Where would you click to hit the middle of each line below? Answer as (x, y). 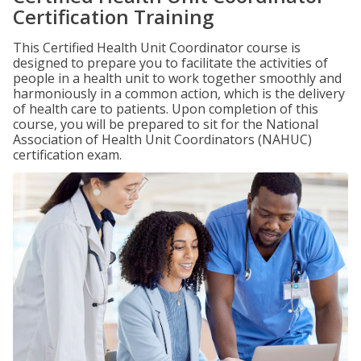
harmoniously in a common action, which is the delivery (179, 93)
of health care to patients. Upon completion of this (166, 109)
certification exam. (67, 155)
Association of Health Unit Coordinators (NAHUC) (162, 139)
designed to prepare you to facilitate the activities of (170, 63)
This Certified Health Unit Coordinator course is (157, 48)
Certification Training (113, 17)
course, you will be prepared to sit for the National (166, 124)
